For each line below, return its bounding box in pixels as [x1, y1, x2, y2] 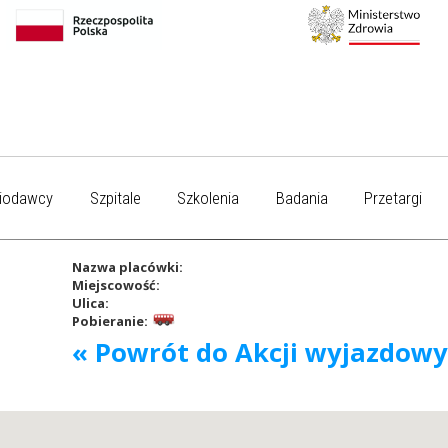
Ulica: [71, 293, 109, 312]
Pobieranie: [71, 311, 148, 330]
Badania [275, 188, 328, 208]
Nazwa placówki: [71, 257, 183, 276]
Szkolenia [177, 188, 240, 208]
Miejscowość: [71, 275, 160, 294]
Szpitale [89, 188, 141, 208]
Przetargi [364, 188, 423, 208]
